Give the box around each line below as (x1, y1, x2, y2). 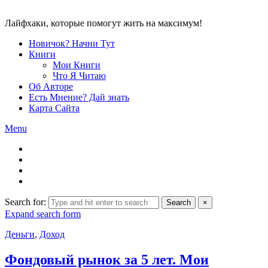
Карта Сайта (29, 103, 80, 113)
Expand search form (5, 209, 81, 219)
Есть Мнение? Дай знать (29, 92, 129, 102)
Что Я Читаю (53, 71, 106, 81)
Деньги (5, 229, 35, 239)
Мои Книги (53, 60, 100, 70)
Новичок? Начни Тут (29, 38, 115, 48)
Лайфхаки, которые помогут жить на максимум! (5, 18, 202, 28)
